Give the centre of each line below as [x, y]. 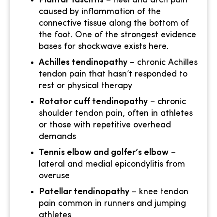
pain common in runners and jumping [112, 204]
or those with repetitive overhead [105, 125]
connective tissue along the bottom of [114, 24]
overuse [54, 176]
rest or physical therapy [85, 86]
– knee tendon [159, 192]
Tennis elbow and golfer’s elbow [104, 153]
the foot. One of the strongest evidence [117, 35]
